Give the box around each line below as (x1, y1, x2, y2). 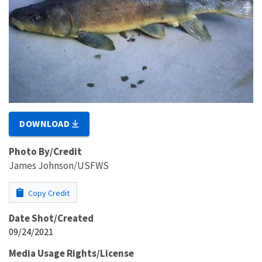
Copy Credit (26, 187, 70, 198)
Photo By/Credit (9, 144, 82, 158)
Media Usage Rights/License (9, 246, 134, 260)
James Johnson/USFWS (9, 158, 109, 172)
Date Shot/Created (9, 211, 94, 225)
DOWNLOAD (19, 117, 73, 129)
